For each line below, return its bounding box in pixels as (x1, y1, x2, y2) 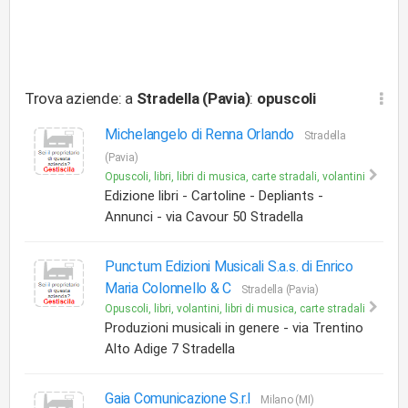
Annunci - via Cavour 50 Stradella (105, 209, 303, 225)
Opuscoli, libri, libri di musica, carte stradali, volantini (105, 170, 365, 183)
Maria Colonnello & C (105, 280, 235, 297)
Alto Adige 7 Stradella (105, 341, 235, 357)
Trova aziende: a (25, 89, 137, 107)
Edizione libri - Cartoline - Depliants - (105, 188, 323, 204)
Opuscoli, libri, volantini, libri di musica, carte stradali (105, 302, 365, 315)
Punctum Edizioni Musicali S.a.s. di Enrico (105, 258, 353, 275)
